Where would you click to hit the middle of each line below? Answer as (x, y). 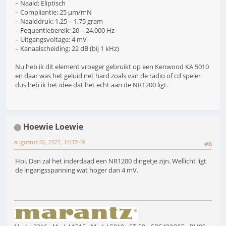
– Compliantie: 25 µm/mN (53, 12)
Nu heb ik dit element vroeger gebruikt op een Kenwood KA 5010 (112, 66)
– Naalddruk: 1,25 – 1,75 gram (59, 21)
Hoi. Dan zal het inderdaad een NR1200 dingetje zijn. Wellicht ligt (111, 161)
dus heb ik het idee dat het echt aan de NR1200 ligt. (92, 84)
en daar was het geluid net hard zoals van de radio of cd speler (108, 75)
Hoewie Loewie (53, 126)
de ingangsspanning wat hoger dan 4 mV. (77, 170)
